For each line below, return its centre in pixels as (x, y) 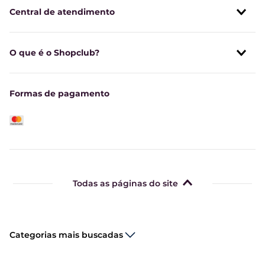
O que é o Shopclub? (54, 52)
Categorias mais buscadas (66, 235)
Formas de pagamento (59, 93)
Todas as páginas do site (125, 183)
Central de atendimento (62, 12)
